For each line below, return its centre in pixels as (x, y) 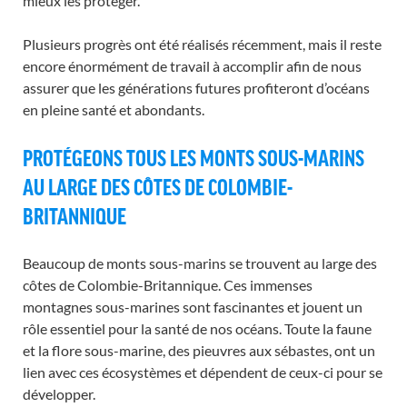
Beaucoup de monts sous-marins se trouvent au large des (200, 263)
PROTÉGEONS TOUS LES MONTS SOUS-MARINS (194, 157)
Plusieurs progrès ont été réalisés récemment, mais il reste (202, 44)
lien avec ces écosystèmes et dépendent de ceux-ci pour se (203, 372)
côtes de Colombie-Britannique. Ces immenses (168, 285)
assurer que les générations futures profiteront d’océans (196, 88)
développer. (59, 394)
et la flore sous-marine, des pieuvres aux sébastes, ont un (199, 350)
